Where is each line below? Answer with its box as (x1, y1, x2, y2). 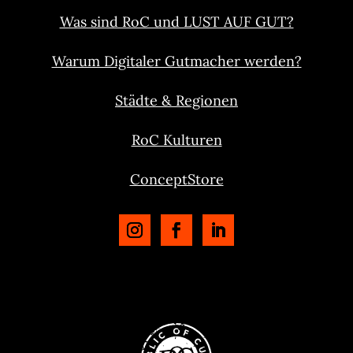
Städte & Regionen (115, 91, 238, 110)
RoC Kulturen (131, 131, 222, 150)
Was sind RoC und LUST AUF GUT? (59, 13, 294, 32)
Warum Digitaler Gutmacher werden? (51, 52, 302, 71)
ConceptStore (129, 170, 224, 189)
